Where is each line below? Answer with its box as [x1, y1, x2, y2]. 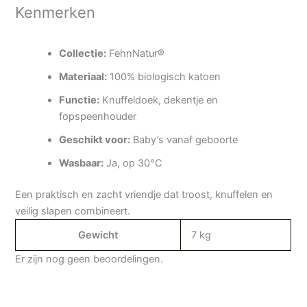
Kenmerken [15, 3, 96, 21]
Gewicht [77, 228, 119, 241]
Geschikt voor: [59, 133, 131, 146]
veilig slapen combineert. [15, 204, 131, 217]
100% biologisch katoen [107, 70, 221, 83]
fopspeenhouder [59, 110, 137, 123]
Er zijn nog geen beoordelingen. [15, 252, 164, 265]
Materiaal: [59, 70, 108, 83]
